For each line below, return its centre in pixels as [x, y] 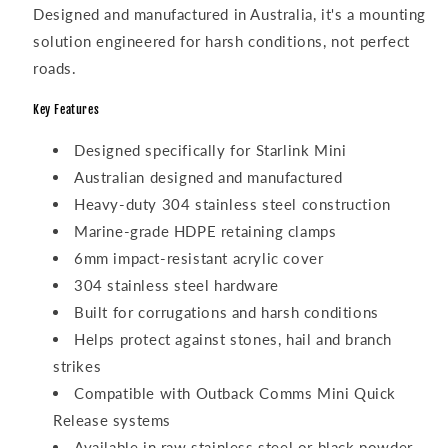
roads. [55, 67]
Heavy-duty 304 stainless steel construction [232, 203]
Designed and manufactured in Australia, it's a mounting [230, 13]
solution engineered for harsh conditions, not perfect [221, 40]
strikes [77, 365]
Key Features [66, 109]
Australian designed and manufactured [208, 176]
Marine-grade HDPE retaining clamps [205, 230]
